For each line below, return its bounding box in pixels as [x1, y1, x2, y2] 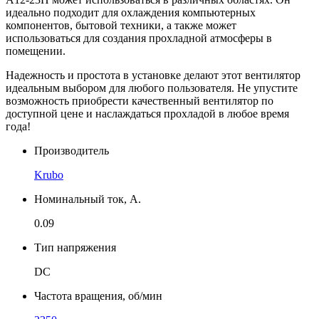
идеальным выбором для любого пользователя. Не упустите [6, 81, 298, 94]
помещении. [6, 44, 66, 57]
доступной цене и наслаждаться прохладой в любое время [6, 107, 289, 120]
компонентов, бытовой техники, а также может [6, 19, 236, 31]
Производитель [34, 144, 109, 157]
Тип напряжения [34, 241, 116, 253]
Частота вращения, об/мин [34, 289, 162, 302]
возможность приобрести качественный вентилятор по [6, 94, 273, 107]
